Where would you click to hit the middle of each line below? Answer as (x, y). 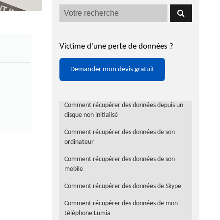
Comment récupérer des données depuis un (124, 106)
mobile (74, 169)
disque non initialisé (91, 115)
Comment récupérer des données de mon (121, 204)
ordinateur (79, 142)
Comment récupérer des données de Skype (123, 187)
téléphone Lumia (87, 214)
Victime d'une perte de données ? (116, 47)
